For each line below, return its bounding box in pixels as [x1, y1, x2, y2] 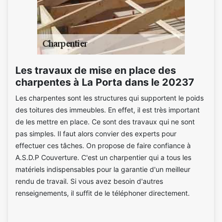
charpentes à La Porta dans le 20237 [15, 76, 194, 88]
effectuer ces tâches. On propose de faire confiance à [15, 141, 191, 150]
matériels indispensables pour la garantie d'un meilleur [15, 165, 190, 173]
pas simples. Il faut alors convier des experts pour [15, 129, 176, 138]
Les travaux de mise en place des [15, 64, 176, 76]
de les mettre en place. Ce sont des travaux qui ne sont [15, 117, 195, 126]
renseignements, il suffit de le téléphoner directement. [15, 189, 190, 197]
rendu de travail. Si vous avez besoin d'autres [15, 177, 163, 185]
